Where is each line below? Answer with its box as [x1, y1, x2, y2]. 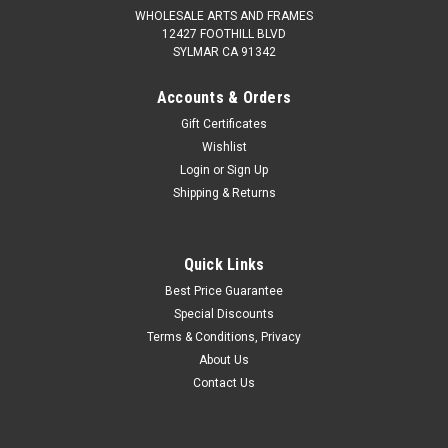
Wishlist [201, 139, 247, 154]
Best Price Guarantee [165, 283, 283, 298]
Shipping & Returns [172, 185, 276, 200]
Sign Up [227, 162, 269, 177]
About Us [199, 352, 249, 367]
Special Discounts [174, 306, 274, 321]
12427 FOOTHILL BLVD [162, 26, 286, 41]
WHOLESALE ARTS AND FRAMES [135, 8, 313, 23]
